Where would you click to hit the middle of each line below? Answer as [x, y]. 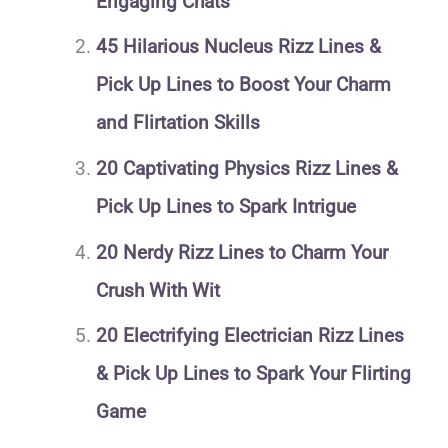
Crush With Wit [157, 290]
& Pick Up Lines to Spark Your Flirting [253, 374]
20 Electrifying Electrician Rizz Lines [249, 336]
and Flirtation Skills [177, 123]
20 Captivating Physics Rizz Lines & [246, 168]
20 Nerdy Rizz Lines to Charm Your [241, 252]
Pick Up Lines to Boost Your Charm [243, 85]
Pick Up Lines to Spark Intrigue [225, 206]
